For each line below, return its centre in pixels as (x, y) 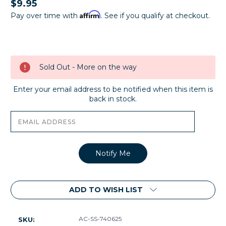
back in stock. (113, 99)
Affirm (90, 14)
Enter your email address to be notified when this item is (113, 89)
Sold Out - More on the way (88, 67)
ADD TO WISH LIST (106, 189)
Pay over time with (45, 15)
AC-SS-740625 (100, 218)
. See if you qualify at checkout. (155, 15)
